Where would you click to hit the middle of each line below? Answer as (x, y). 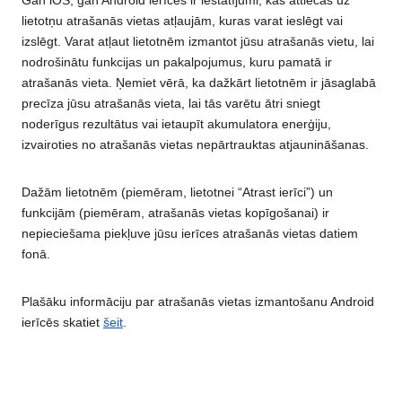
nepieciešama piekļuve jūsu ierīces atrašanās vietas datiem (190, 234)
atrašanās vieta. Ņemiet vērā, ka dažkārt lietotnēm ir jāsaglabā (199, 83)
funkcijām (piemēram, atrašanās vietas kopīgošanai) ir (175, 213)
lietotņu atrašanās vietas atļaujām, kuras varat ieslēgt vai (182, 21)
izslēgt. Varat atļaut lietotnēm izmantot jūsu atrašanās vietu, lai (198, 42)
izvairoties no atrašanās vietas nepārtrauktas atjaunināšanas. (195, 145)
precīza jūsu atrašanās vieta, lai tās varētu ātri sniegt (171, 104)
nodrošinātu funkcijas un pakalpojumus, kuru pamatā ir (177, 62)
